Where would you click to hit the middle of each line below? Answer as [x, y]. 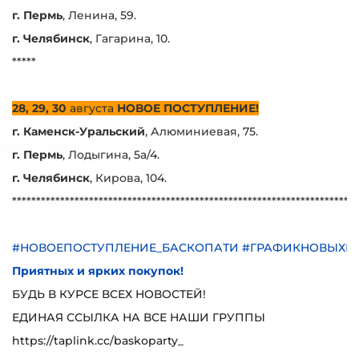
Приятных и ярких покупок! [98, 271]
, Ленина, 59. [99, 15]
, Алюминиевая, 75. [202, 131]
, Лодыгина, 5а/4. [111, 155]
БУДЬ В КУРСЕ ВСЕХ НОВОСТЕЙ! [109, 294]
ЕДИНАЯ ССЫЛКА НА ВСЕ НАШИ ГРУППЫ [139, 317]
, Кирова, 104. [128, 178]
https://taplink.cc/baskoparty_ [98, 341]
